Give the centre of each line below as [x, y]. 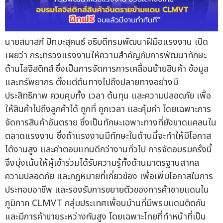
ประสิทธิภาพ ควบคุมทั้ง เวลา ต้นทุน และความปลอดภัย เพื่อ [108, 96]
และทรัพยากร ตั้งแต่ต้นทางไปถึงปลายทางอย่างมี [92, 83]
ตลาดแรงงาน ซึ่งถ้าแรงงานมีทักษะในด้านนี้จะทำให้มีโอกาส [108, 136]
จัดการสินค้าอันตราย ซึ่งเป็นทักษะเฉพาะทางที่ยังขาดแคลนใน [111, 123]
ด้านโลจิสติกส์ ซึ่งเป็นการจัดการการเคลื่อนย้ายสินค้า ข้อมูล [107, 69]
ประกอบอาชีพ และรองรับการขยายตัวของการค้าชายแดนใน [107, 190]
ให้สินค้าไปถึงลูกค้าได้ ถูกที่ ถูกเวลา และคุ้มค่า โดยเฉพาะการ [108, 110]
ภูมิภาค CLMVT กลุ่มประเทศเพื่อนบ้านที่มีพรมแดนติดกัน [106, 204]
